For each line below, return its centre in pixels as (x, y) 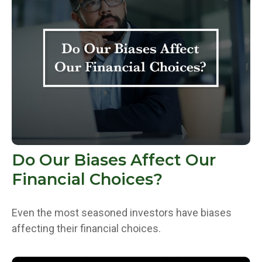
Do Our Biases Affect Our (114, 160)
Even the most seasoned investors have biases (122, 212)
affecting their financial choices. (86, 228)
